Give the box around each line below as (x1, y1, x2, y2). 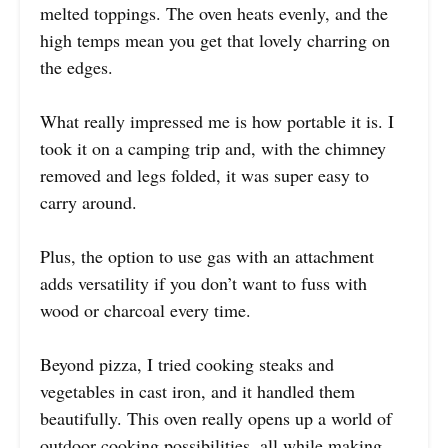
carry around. (40, 189, 137, 214)
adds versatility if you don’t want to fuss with (40, 270, 367, 295)
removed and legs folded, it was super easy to (40, 162, 369, 187)
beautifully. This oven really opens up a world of (40, 405, 392, 430)
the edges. (40, 54, 113, 79)
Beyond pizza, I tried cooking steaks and (40, 351, 334, 376)
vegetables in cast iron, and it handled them (40, 378, 355, 403)
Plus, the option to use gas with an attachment (40, 243, 374, 268)
